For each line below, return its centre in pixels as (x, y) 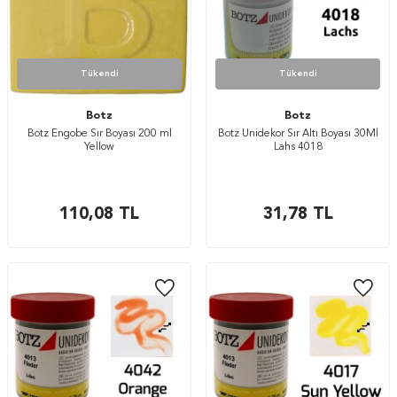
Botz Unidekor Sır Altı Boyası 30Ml (298, 134)
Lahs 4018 (298, 147)
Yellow (99, 147)
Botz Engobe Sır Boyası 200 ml (99, 134)
